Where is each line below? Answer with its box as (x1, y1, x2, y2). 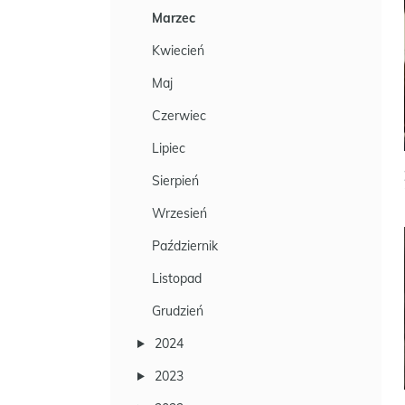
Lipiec (152, 140, 185, 156)
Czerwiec (152, 108, 206, 124)
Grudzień (152, 303, 203, 319)
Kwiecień (152, 42, 204, 59)
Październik (152, 238, 218, 254)
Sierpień (152, 173, 199, 189)
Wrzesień (152, 205, 207, 221)
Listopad (152, 270, 202, 287)
